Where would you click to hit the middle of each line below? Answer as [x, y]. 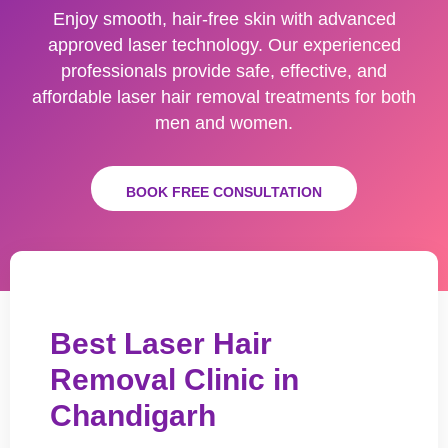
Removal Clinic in [174, 379]
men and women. [224, 123]
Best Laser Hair [161, 343]
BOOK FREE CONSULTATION [224, 192]
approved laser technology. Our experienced [224, 45]
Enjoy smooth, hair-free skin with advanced [224, 19]
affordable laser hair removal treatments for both [224, 97]
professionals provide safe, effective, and [224, 71]
